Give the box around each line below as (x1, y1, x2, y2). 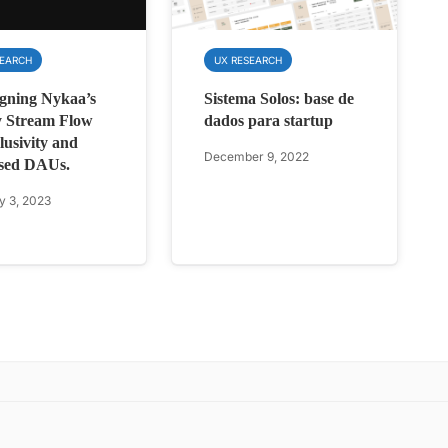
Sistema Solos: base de (204, 89, 355, 107)
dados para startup (204, 111, 334, 129)
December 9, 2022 (204, 148, 310, 164)
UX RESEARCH (214, 53, 283, 66)
